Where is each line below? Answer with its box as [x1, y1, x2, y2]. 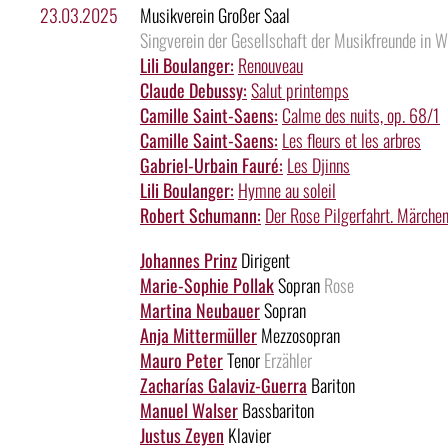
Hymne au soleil [238, 177, 336, 204]
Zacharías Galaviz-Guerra [140, 372, 307, 399]
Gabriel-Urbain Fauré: [140, 152, 283, 179]
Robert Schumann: [140, 202, 261, 229]
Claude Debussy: [140, 77, 247, 104]
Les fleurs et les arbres [282, 127, 421, 154]
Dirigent [237, 247, 290, 274]
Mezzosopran [257, 322, 340, 349]
